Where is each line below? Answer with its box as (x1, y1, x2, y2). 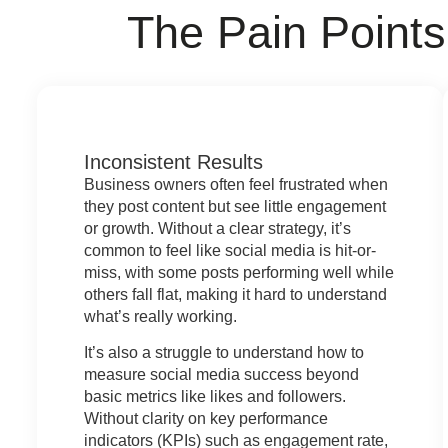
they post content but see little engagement (83, 197, 386, 215)
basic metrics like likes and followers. (83, 388, 346, 406)
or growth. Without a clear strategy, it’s (83, 219, 351, 237)
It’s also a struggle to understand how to (83, 344, 364, 362)
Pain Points (216, 7, 446, 59)
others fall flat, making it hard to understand (83, 285, 387, 303)
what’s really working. (83, 307, 237, 325)
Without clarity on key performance (83, 410, 328, 428)
